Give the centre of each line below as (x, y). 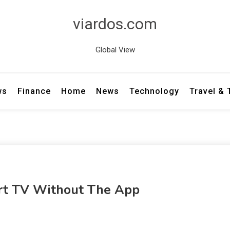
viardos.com (115, 24)
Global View (115, 50)
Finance (34, 91)
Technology (155, 91)
